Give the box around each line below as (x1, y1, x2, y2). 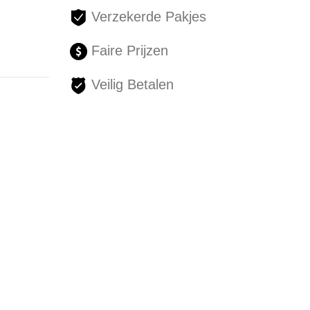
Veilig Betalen (86, 77, 174, 93)
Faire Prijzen (86, 43, 168, 59)
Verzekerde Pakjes (86, 9, 206, 25)
